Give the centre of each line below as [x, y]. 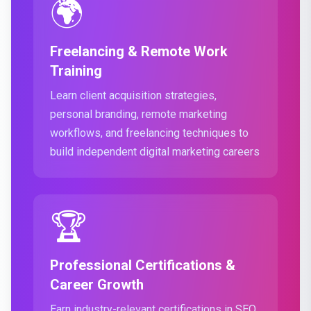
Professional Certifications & [143, 265]
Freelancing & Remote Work [139, 51]
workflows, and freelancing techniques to [149, 133]
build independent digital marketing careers [155, 152]
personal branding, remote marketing [138, 114]
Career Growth [97, 285]
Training [76, 71]
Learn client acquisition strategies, [133, 95]
